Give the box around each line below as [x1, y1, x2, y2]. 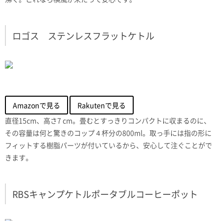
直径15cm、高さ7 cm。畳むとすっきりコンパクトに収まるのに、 [5, 115, 211, 125]
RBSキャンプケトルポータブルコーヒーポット [12, 187, 198, 201]
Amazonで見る [13, 100, 60, 110]
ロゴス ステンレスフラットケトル [12, 29, 154, 43]
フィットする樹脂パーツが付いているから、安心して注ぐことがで [5, 140, 212, 150]
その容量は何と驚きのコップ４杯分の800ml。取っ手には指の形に [5, 127, 212, 138]
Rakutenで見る [77, 100, 126, 110]
